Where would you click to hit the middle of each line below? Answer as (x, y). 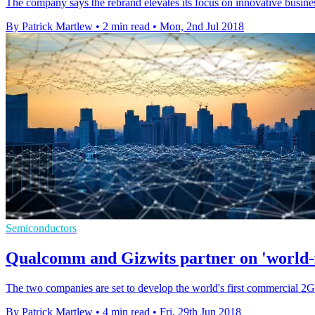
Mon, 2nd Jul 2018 (202, 26)
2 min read (126, 26)
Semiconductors (41, 228)
